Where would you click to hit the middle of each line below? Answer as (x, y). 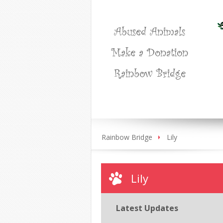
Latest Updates (147, 208)
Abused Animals (150, 31)
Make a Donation (150, 52)
